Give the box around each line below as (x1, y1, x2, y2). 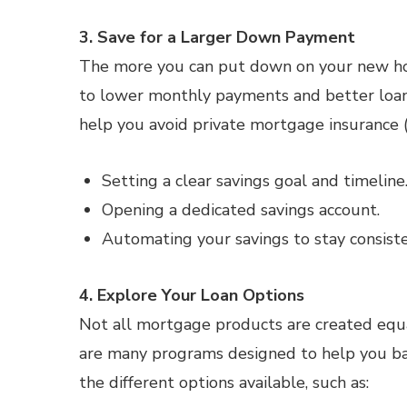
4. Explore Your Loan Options (79, 284, 304, 306)
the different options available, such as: (79, 372, 369, 393)
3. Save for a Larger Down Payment (79, 26, 355, 48)
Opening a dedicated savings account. (102, 199, 380, 221)
